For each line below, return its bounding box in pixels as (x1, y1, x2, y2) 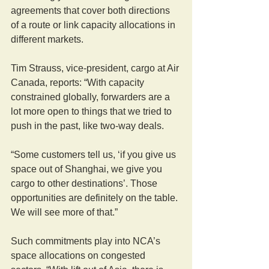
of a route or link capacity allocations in (11, 19, 178, 30)
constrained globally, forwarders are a (11, 91, 172, 102)
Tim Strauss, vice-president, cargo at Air (11, 62, 181, 73)
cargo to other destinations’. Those (11, 178, 160, 189)
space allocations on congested (11, 250, 148, 261)
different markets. (11, 34, 83, 44)
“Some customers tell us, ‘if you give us (11, 149, 178, 160)
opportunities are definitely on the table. (11, 192, 180, 203)
